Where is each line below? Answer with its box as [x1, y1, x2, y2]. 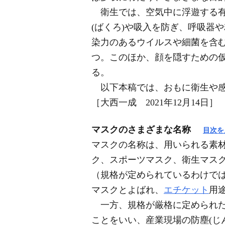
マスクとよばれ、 [91, 185, 164, 195]
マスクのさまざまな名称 [91, 125, 191, 135]
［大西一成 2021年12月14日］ [91, 97, 218, 107]
